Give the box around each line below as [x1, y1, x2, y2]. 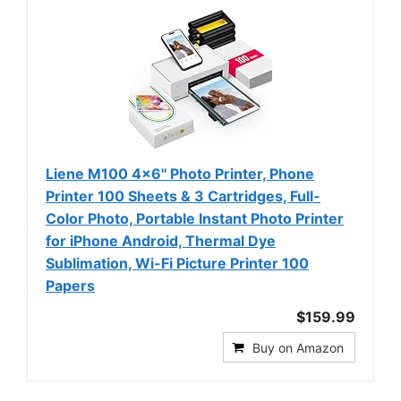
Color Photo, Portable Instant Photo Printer [46, 209, 344, 227]
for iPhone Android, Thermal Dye [46, 231, 276, 250]
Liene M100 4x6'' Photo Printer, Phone [46, 164, 314, 183]
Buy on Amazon [252, 339, 344, 355]
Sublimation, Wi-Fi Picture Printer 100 [46, 253, 309, 272]
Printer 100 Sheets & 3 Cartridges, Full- [46, 186, 320, 205]
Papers [46, 276, 95, 294]
